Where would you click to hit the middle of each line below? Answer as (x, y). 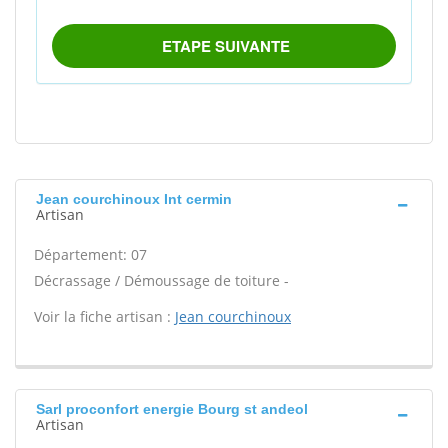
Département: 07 (90, 254)
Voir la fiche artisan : (104, 316)
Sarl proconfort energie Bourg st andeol (172, 409)
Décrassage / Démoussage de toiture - (161, 280)
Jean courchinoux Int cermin (134, 199)
